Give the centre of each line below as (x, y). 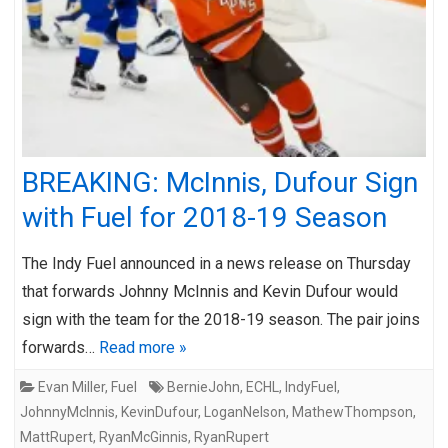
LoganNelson (245, 411)
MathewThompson (352, 411)
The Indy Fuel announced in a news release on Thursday (216, 263)
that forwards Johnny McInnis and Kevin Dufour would (210, 291)
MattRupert (56, 436)
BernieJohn (203, 386)
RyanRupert (231, 436)
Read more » (143, 347)
